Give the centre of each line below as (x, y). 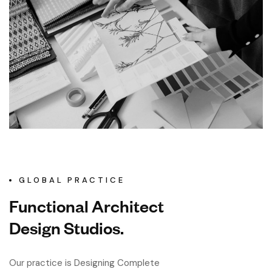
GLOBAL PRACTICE (72, 180)
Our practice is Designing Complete (84, 263)
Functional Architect (87, 205)
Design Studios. (66, 227)
